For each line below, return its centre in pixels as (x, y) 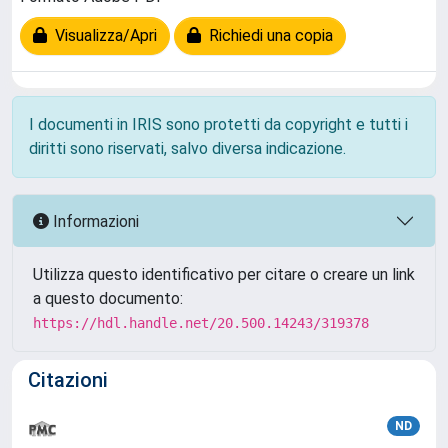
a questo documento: (108, 298)
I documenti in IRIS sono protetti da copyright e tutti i (218, 124)
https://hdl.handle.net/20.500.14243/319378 (201, 323)
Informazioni (94, 221)
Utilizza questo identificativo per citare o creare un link (224, 274)
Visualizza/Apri (102, 36)
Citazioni (68, 380)
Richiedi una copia (267, 36)
